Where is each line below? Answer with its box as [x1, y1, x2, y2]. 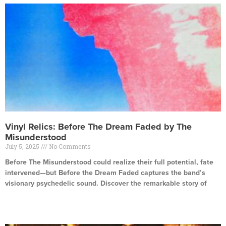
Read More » [5, 197, 40, 204]
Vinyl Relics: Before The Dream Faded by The [5, 121, 192, 132]
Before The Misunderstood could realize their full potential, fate [5, 158, 213, 166]
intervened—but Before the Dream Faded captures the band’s [5, 168, 205, 177]
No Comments [47, 142, 91, 150]
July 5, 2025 [5, 142, 41, 150]
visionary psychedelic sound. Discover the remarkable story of [5, 179, 207, 188]
